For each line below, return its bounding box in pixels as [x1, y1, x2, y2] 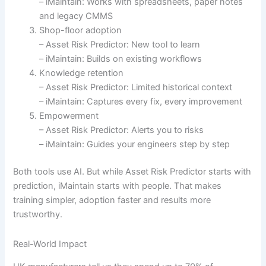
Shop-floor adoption [39, 25, 122, 36]
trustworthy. [13, 209, 63, 220]
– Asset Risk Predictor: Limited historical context [39, 82, 233, 93]
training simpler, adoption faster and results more [13, 195, 211, 206]
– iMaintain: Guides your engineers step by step [39, 139, 230, 150]
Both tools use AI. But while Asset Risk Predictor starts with [13, 166, 252, 178]
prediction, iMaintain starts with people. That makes [13, 180, 222, 192]
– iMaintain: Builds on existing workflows [39, 53, 202, 65]
